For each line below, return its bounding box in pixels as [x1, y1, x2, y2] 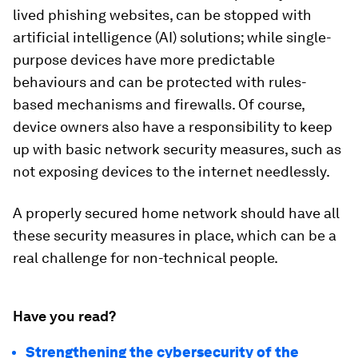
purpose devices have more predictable [13, 50, 275, 68]
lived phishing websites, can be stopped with [13, 6, 312, 23]
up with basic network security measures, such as [13, 140, 341, 157]
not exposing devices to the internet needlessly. [13, 162, 330, 180]
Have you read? [13, 307, 116, 324]
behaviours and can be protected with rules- [13, 73, 307, 90]
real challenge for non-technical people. [13, 249, 278, 266]
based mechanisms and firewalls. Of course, [13, 95, 304, 113]
